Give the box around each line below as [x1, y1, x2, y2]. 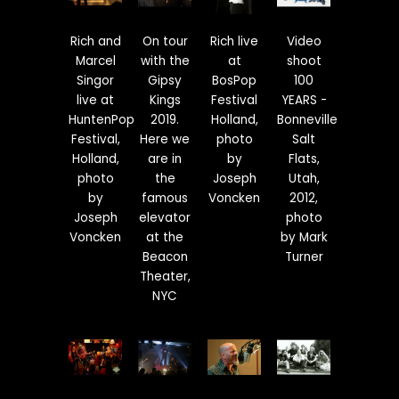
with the [140, 52, 190, 69]
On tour [142, 32, 188, 50]
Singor [77, 71, 114, 89]
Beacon [142, 248, 188, 265]
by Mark [280, 228, 328, 246]
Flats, [288, 150, 320, 167]
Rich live [210, 32, 258, 50]
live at [77, 91, 114, 109]
